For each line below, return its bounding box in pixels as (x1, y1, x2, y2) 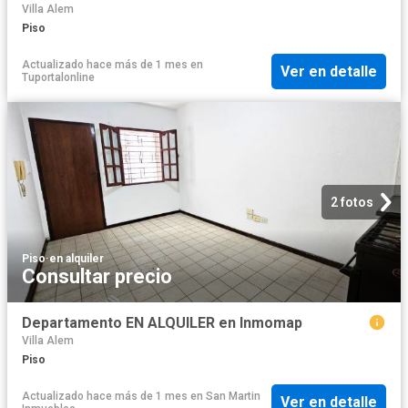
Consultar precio (22, 264, 172, 288)
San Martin (206, 389, 260, 403)
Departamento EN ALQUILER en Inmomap (22, 313, 302, 331)
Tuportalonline (22, 71, 95, 85)
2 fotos (331, 194, 373, 209)
